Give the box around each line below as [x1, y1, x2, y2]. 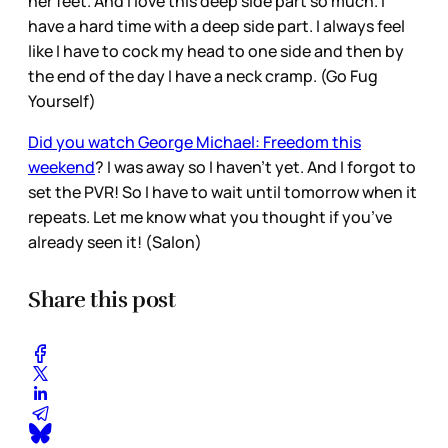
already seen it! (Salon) [28, 231, 205, 254]
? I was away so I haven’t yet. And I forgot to [95, 156, 416, 179]
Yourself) [28, 90, 99, 113]
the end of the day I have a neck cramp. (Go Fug [28, 65, 378, 88]
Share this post [28, 285, 176, 313]
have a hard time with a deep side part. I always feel [28, 15, 405, 38]
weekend [28, 156, 95, 179]
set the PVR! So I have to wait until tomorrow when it [28, 181, 417, 204]
